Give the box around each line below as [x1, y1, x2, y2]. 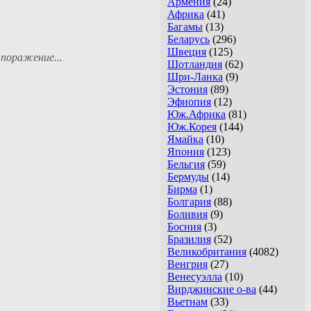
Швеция [167, 46, 206, 58]
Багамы [167, 21, 203, 33]
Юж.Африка [167, 108, 226, 121]
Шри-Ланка [167, 71, 223, 83]
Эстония [167, 83, 208, 96]
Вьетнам [167, 296, 208, 308]
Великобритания [167, 246, 246, 258]
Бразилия [167, 233, 211, 246]
